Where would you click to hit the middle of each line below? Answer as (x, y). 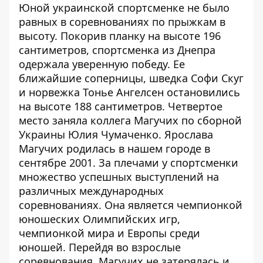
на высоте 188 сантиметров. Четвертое (121, 106)
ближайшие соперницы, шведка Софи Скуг (131, 78)
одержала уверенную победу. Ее (102, 64)
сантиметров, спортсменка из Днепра (117, 50)
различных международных (91, 191)
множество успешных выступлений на (119, 177)
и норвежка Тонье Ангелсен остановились (129, 92)
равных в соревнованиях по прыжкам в (122, 22)
